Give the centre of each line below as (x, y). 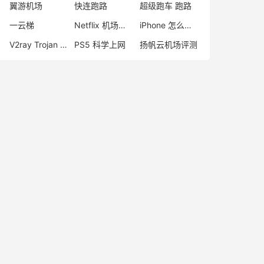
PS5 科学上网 (100, 44)
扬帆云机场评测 (168, 44)
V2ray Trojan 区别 (64, 44)
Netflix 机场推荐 (122, 25)
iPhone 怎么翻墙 (188, 25)
